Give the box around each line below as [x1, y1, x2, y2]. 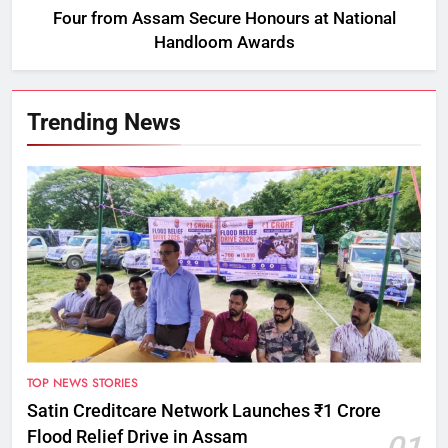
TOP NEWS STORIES [27, 373, 138, 392]
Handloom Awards [153, 32, 295, 52]
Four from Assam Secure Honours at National [52, 8, 396, 28]
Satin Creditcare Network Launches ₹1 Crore [27, 400, 381, 421]
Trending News [27, 107, 181, 136]
